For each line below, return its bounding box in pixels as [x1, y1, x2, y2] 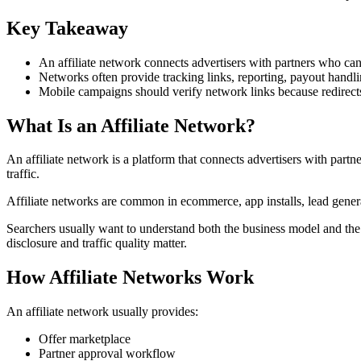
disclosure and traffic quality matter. [6, 236, 187, 251]
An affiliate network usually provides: [6, 305, 198, 319]
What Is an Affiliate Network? [6, 114, 255, 136]
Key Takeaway [6, 17, 128, 39]
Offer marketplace [39, 332, 131, 346]
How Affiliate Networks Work [6, 267, 254, 288]
